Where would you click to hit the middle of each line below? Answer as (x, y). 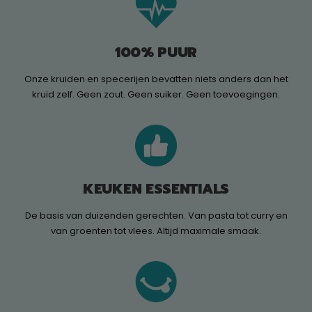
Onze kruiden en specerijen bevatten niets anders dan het (156, 79)
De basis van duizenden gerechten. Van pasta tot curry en (156, 215)
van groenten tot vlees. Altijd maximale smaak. (156, 231)
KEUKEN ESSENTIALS (156, 188)
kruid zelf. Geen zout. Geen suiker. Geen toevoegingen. (156, 94)
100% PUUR (156, 52)
